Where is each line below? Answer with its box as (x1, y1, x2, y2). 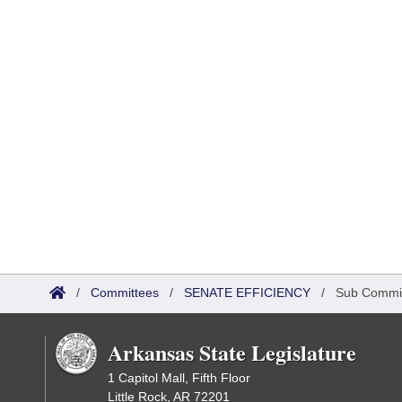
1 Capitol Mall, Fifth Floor (108, 371, 250, 385)
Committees (91, 285, 159, 300)
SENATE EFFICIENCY (184, 285, 310, 300)
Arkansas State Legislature (108, 336, 356, 368)
